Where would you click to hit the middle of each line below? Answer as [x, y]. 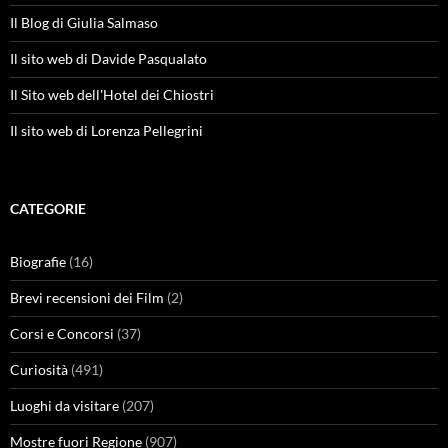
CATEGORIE [48, 208]
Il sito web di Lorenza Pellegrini [106, 130]
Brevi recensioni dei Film [87, 297]
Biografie [38, 261]
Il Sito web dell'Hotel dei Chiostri [112, 94]
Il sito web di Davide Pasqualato [108, 58]
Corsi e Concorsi [62, 333]
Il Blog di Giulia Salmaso [84, 22]
